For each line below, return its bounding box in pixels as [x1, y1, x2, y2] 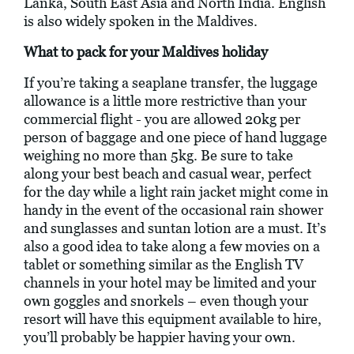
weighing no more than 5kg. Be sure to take [24, 147, 293, 164]
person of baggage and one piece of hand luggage [24, 129, 327, 146]
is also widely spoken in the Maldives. [24, 13, 258, 30]
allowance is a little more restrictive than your [24, 92, 307, 110]
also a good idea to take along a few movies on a [24, 238, 320, 255]
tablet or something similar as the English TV [24, 256, 303, 273]
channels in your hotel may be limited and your [24, 274, 316, 292]
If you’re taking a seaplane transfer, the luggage [24, 74, 318, 92]
